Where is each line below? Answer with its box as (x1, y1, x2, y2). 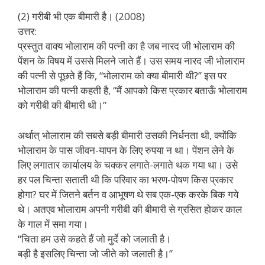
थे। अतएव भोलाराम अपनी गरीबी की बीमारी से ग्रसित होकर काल (18, 202, 242, 216)
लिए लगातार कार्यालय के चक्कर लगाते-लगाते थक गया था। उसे (18, 157, 238, 172)
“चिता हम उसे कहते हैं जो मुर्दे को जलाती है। (18, 231, 171, 245)
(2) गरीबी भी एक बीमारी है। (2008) (18, 9, 145, 23)
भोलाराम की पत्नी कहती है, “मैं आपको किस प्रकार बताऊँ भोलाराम (18, 83, 247, 97)
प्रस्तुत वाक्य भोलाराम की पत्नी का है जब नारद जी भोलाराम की (18, 39, 235, 53)
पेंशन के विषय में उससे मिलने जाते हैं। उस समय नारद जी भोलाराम (18, 54, 245, 67)
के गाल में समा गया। (18, 216, 88, 231)
